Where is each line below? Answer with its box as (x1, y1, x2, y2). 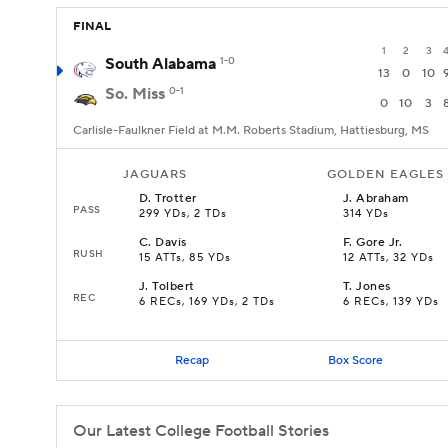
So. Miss (105, 84, 165, 104)
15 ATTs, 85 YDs (139, 251, 231, 265)
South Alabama (105, 54, 216, 74)
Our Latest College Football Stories (73, 421, 329, 441)
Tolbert (152, 279, 195, 294)
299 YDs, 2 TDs (139, 207, 227, 221)
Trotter (155, 191, 197, 206)
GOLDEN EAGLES (327, 167, 444, 182)
